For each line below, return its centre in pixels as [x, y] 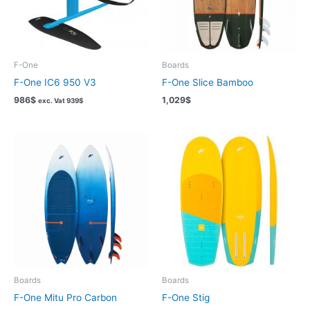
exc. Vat [52, 100]
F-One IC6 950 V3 [55, 83]
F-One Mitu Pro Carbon [65, 298]
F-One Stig [186, 298]
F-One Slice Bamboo [208, 83]
